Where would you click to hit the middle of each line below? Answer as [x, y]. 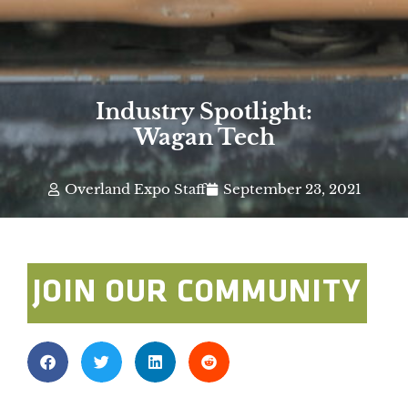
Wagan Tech [204, 137]
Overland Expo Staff [135, 189]
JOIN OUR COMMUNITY [197, 294]
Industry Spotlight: [204, 111]
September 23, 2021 [292, 189]
